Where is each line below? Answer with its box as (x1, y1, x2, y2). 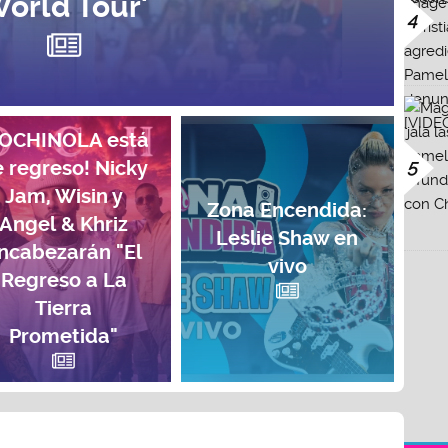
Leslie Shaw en (216, 226, 359, 250)
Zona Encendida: (207, 198, 368, 222)
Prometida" (9, 324, 119, 348)
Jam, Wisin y (4, 184, 123, 208)
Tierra (35, 296, 93, 320)
